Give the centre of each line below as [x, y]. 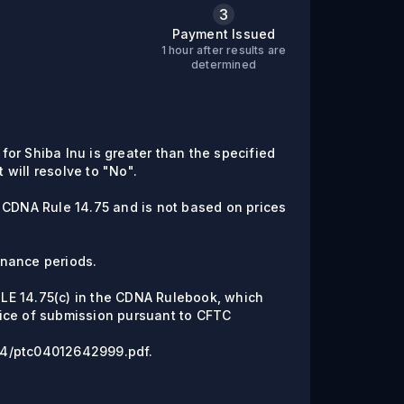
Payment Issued [224, 34]
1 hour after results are [224, 50]
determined [224, 64]
